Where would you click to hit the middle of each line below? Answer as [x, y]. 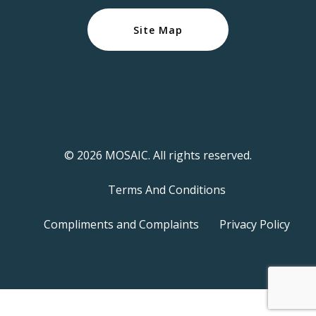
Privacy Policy [255, 225]
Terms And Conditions [167, 190]
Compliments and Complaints [121, 225]
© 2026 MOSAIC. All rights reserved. [158, 156]
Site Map [158, 30]
